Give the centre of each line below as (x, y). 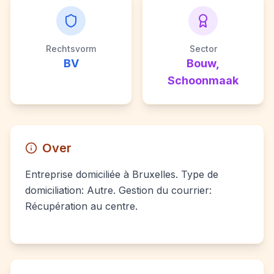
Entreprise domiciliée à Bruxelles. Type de (122, 174)
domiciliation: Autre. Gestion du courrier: (118, 190)
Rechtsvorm (71, 49)
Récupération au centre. (81, 206)
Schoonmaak (203, 80)
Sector (203, 49)
